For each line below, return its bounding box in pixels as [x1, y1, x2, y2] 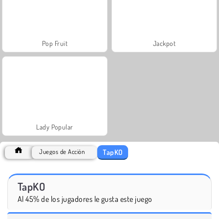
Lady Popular [36, 122, 73, 131]
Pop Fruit [42, 39, 68, 47]
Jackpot [153, 39, 176, 47]
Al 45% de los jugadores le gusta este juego [18, 194, 153, 204]
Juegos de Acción [39, 147, 85, 155]
